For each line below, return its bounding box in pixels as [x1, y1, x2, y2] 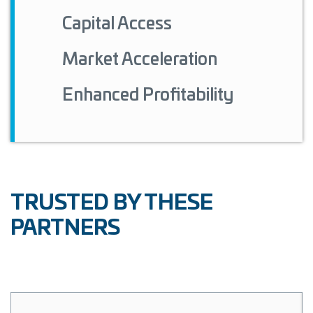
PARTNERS [10, 217, 120, 239]
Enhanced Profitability [62, 87, 233, 104]
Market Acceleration [62, 51, 217, 68]
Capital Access [62, 15, 172, 33]
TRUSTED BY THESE [10, 192, 213, 214]
